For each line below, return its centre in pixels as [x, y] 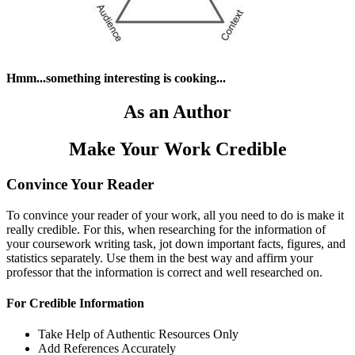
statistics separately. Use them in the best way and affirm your [160, 258]
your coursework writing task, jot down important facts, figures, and [176, 243]
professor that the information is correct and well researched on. [164, 272]
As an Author [177, 112]
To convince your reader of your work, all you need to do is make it [175, 215]
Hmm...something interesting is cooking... [116, 78]
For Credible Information [75, 303]
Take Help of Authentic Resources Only [138, 334]
